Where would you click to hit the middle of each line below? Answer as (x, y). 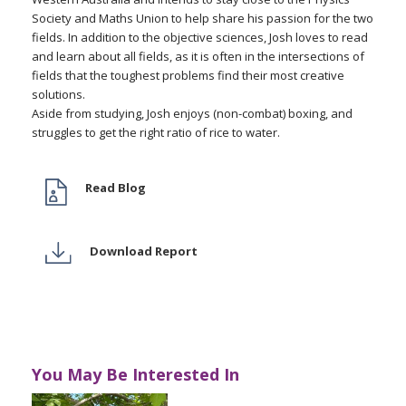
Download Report (143, 251)
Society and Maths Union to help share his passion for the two (203, 18)
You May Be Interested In (135, 374)
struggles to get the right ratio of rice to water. (156, 132)
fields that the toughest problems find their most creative (188, 75)
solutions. (58, 94)
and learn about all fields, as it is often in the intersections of (198, 56)
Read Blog (115, 188)
